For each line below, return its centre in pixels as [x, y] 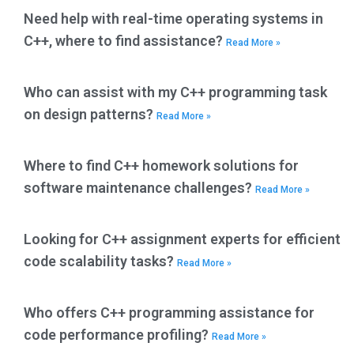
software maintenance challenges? [139, 188]
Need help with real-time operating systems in [173, 19]
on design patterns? [90, 115]
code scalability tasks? [100, 262]
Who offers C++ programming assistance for [169, 313]
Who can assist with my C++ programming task [175, 92]
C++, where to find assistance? [125, 41]
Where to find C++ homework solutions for [161, 166]
